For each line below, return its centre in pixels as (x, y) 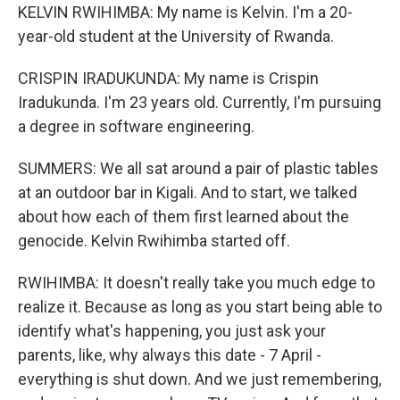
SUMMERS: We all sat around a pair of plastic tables (198, 168)
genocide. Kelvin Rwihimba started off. (154, 241)
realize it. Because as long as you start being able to (200, 307)
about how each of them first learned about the (183, 217)
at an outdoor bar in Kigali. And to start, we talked (187, 192)
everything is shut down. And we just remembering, (200, 379)
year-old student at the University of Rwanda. (176, 36)
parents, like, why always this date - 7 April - (170, 355)
